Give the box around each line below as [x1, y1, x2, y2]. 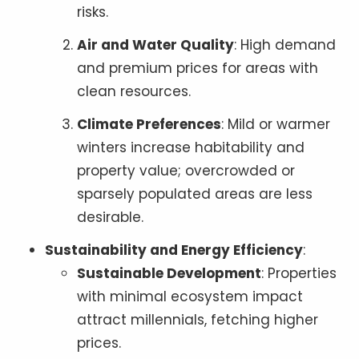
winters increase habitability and [77, 137, 305, 157]
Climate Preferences [77, 114, 221, 134]
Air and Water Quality [77, 34, 234, 54]
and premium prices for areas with [77, 58, 318, 78]
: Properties [261, 263, 337, 283]
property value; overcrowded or [77, 160, 295, 180]
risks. [77, 2, 108, 22]
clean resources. [77, 81, 191, 101]
